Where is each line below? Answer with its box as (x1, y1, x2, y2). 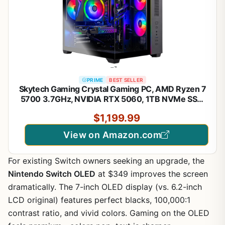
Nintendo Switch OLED (8, 168, 95, 179)
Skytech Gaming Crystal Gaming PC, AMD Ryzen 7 (19, 83, 206, 94)
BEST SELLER (109, 76, 144, 83)
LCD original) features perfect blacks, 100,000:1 (8, 194, 190, 205)
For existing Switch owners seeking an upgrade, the (8, 155, 204, 166)
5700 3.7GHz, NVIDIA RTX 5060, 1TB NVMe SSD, (20, 93, 205, 104)
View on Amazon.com (63, 129, 162, 140)
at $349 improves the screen (95, 168, 208, 179)
